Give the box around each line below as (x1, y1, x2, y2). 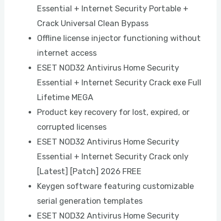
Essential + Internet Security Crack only (37, 151, 188, 161)
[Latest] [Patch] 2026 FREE (37, 166, 142, 176)
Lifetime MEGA (37, 92, 93, 102)
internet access (37, 48, 97, 58)
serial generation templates (37, 196, 143, 206)
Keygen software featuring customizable (37, 181, 194, 191)
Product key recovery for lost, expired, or (37, 107, 189, 117)
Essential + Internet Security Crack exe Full (37, 77, 201, 87)
